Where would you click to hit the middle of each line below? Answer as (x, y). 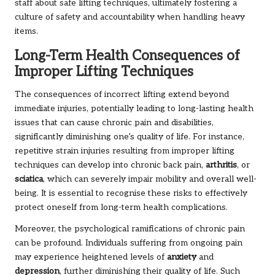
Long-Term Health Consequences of (127, 56)
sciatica (29, 180)
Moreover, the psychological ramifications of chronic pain (130, 229)
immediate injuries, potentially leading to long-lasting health (134, 109)
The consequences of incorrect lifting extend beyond (122, 95)
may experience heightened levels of (91, 258)
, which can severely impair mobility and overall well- (150, 180)
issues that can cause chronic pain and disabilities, (114, 123)
